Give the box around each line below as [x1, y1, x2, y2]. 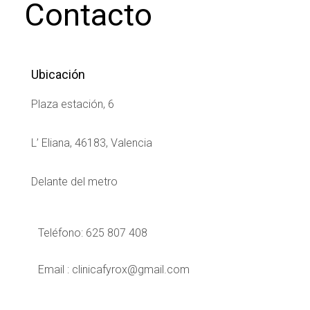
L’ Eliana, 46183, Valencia [31, 136, 152, 149]
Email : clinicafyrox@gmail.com [38, 262, 190, 276]
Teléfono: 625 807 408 [38, 226, 147, 239]
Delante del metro [31, 174, 118, 188]
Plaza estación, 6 [31, 97, 114, 111]
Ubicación [31, 66, 85, 82]
